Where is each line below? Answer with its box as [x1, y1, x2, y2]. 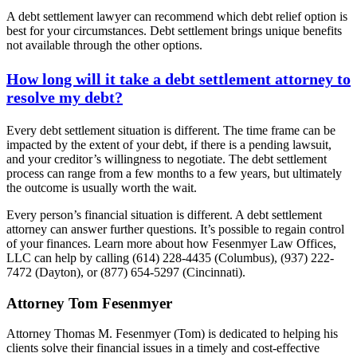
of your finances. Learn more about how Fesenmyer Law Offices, [6, 236, 336, 250]
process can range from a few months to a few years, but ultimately [6, 166, 342, 180]
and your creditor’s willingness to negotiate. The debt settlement [6, 151, 327, 166]
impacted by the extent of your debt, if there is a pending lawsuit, [6, 137, 331, 151]
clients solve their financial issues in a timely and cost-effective [6, 341, 320, 355]
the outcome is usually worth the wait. [6, 180, 197, 194]
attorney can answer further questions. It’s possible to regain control [6, 222, 344, 236]
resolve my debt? [6, 88, 123, 106]
